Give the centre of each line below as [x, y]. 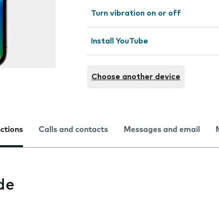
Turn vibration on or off [136, 13]
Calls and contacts [73, 130]
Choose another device [136, 77]
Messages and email [162, 130]
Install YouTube [120, 41]
